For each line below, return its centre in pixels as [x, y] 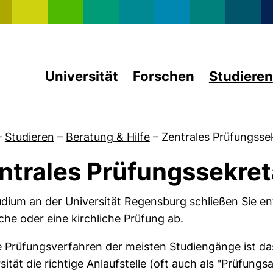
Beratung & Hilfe [108, 137]
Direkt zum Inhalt [180, 8]
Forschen [163, 76]
